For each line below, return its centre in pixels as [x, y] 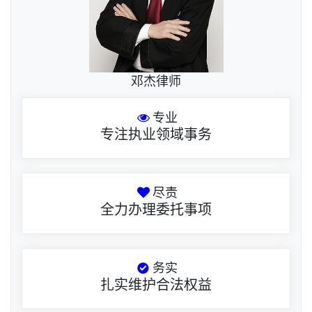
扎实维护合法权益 [156, 285]
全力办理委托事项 [156, 210]
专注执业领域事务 [156, 135]
